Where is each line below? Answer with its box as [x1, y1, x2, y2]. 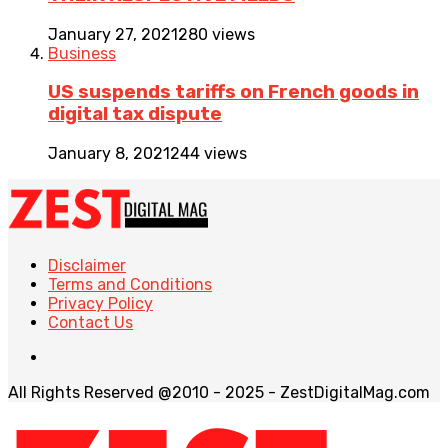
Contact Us [48, 313, 133, 333]
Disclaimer [48, 256, 126, 276]
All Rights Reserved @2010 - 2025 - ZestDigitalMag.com [8, 383, 430, 403]
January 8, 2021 [48, 144, 170, 164]
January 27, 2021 [48, 24, 178, 44]
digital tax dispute [48, 103, 222, 126]
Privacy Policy [48, 294, 153, 314]
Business [48, 43, 116, 63]
